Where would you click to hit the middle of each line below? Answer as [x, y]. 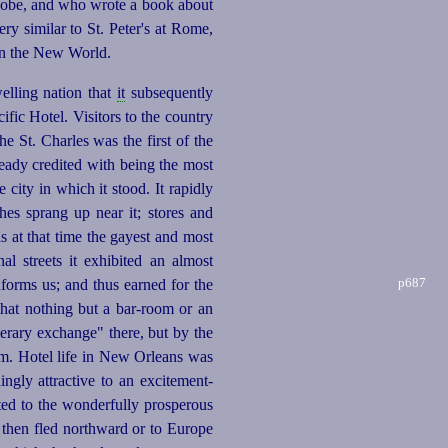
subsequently [169, 93]
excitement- [176, 381]
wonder [85, 405]
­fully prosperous [161, 405]
